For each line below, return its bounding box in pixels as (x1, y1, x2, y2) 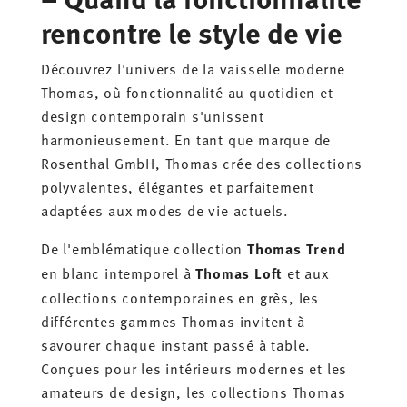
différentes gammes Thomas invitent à (40, 310, 305, 331)
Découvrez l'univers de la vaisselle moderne (40, 57, 346, 78)
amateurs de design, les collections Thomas (40, 381, 346, 402)
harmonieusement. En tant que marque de (40, 128, 332, 149)
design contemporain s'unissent (40, 104, 264, 125)
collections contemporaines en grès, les (40, 286, 319, 307)
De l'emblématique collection (40, 237, 247, 258)
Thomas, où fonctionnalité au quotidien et (40, 81, 333, 102)
